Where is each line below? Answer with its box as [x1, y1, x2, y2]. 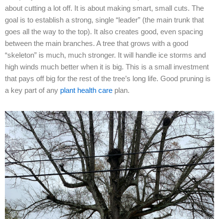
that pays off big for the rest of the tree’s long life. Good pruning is [5, 74, 211, 83]
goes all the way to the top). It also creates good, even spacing [5, 27, 203, 36]
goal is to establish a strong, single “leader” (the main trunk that [5, 16, 204, 24]
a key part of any [5, 86, 58, 94]
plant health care [60, 86, 112, 94]
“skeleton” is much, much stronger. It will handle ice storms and [5, 51, 206, 59]
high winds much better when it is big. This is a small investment [5, 63, 209, 71]
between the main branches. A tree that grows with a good [5, 39, 188, 47]
